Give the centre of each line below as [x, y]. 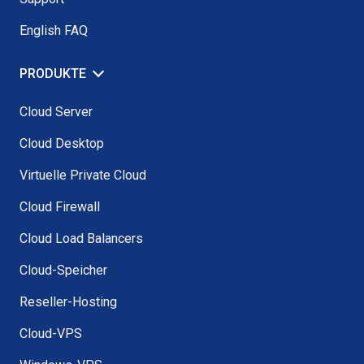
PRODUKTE [53, 73]
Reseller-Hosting [68, 301]
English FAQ [54, 30]
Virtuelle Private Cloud [83, 175]
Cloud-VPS [51, 333]
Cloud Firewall [60, 206]
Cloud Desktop [62, 143]
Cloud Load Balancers [81, 238]
